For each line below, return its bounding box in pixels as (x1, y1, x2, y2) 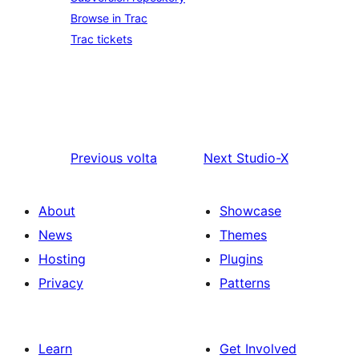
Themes (220, 227, 267, 243)
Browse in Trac (71, 11, 147, 25)
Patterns (220, 275, 270, 291)
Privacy (38, 275, 83, 291)
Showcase (220, 203, 281, 219)
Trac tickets (71, 32, 132, 46)
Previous (71, 150, 123, 166)
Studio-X (236, 150, 288, 166)
